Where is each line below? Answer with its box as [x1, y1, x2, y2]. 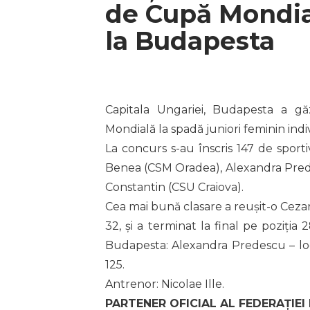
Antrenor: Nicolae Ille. [105, 277, 224, 291]
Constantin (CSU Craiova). [105, 181, 244, 194]
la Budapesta [105, 26, 282, 57]
